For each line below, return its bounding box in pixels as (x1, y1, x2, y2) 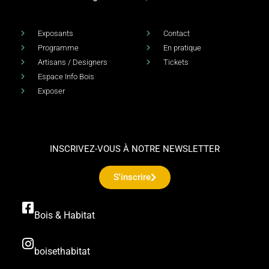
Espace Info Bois (37, 71, 94, 81)
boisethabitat (34, 245, 90, 257)
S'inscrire (113, 171, 151, 183)
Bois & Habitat (34, 209, 95, 221)
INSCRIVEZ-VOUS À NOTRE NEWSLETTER (49, 143, 220, 154)
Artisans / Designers (37, 57, 107, 67)
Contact (163, 28, 190, 38)
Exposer (37, 86, 65, 95)
